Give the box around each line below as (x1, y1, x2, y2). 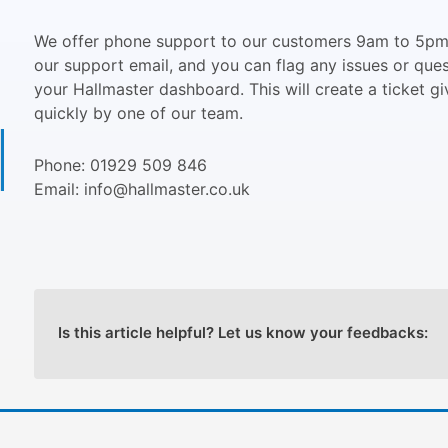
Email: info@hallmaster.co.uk (33, 179, 250, 199)
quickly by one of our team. (33, 103, 243, 123)
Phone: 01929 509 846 (33, 155, 207, 175)
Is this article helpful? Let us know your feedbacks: (57, 323, 428, 342)
